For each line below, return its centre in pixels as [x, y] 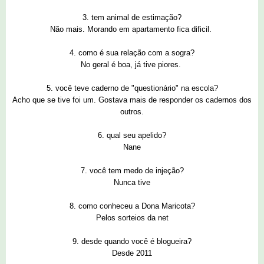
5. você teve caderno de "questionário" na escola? [132, 88]
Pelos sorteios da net [132, 218]
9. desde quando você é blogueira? [132, 242]
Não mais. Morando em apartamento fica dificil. [132, 29]
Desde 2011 [132, 253]
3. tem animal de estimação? [132, 18]
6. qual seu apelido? [132, 136]
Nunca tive [132, 183]
